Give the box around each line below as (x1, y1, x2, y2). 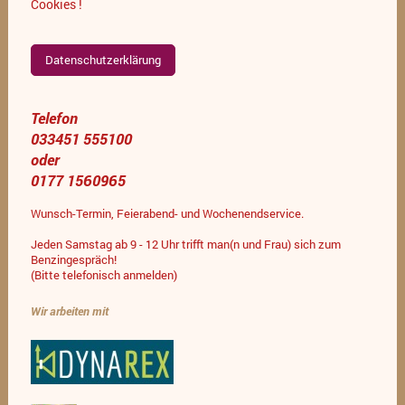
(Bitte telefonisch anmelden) (30, 268, 177, 283)
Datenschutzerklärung (44, 52, 161, 68)
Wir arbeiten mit (30, 303, 108, 318)
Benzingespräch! (30, 252, 117, 268)
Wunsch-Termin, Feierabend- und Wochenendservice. (30, 206, 304, 221)
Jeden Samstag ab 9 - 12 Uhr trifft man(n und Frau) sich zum (30, 237, 341, 252)
